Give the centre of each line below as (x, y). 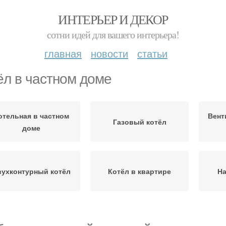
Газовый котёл (139, 122)
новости (109, 53)
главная (63, 53)
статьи (152, 53)
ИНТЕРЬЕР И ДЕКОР (113, 19)
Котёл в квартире (139, 171)
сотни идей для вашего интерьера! (113, 35)
